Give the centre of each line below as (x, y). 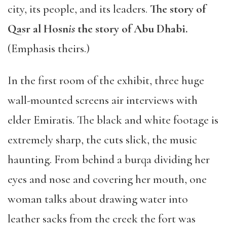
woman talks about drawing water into (98, 199)
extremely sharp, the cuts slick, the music (102, 140)
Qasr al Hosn (38, 29)
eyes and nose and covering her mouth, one (107, 179)
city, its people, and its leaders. (79, 9)
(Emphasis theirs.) (49, 49)
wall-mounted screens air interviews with (103, 100)
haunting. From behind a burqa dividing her (109, 160)
